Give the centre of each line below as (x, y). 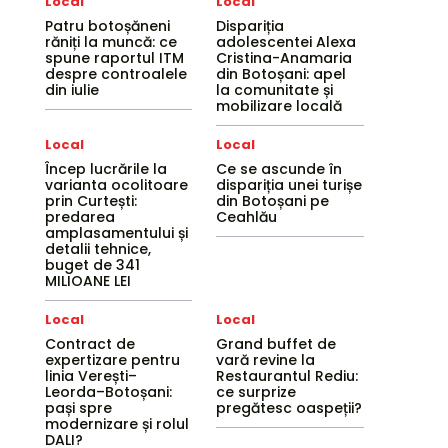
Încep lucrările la (105, 169)
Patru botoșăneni (107, 26)
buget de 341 (92, 265)
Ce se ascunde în (279, 169)
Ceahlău (247, 217)
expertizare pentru (112, 360)
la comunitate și (275, 90)
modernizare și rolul (116, 424)
